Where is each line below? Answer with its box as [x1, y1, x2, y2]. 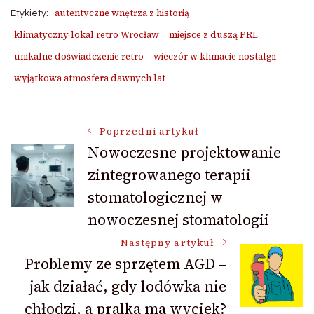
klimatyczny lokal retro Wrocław [14, 28, 159, 41]
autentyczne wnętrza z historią [55, 6, 189, 19]
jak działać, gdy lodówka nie [29, 275, 226, 296]
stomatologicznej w [88, 186, 223, 207]
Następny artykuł [120, 235, 214, 250]
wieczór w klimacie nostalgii [153, 50, 276, 62]
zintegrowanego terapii [88, 164, 251, 185]
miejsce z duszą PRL [169, 28, 258, 41]
